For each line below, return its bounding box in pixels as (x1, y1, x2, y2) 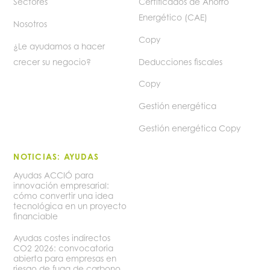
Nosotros (13, 19, 48, 29)
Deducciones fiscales (139, 57, 223, 67)
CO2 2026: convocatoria (13, 243, 114, 254)
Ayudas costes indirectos (13, 233, 111, 243)
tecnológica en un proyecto (13, 201, 127, 211)
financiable (13, 211, 58, 221)
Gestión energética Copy (139, 124, 241, 134)
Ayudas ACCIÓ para (13, 170, 94, 180)
